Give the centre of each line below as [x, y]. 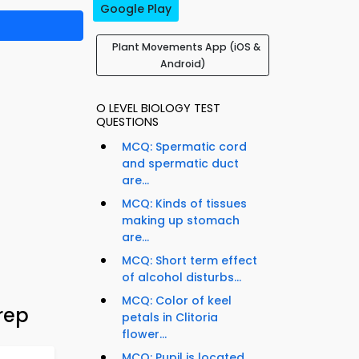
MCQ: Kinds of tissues [184, 204]
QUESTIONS [127, 122]
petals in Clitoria [170, 318]
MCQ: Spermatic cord [184, 147]
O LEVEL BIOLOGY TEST [158, 109]
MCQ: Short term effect [190, 261]
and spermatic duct [180, 164]
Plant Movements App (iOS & [186, 47]
